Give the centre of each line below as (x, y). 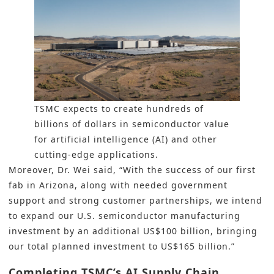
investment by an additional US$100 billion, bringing (133, 231)
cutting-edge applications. (96, 155)
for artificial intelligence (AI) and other (126, 139)
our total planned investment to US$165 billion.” (122, 246)
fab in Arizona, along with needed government (118, 185)
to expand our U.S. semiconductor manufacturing (124, 216)
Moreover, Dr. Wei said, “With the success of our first (132, 170)
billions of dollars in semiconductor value (132, 124)
